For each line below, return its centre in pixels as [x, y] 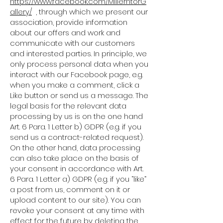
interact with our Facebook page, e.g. [76, 74]
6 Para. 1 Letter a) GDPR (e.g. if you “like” [78, 179]
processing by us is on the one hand [76, 116]
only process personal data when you [79, 64]
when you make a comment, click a [75, 85]
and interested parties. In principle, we [78, 54]
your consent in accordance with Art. [77, 168]
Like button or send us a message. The [79, 95]
